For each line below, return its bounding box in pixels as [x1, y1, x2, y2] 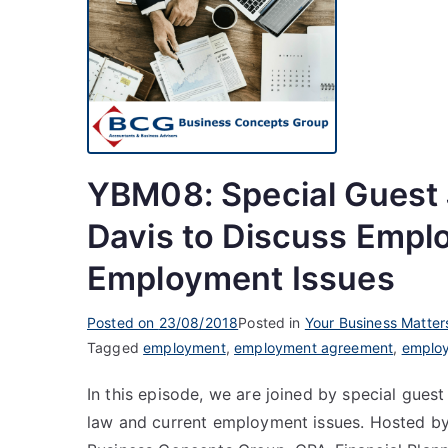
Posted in [238, 313, 305, 331]
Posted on [87, 313, 159, 331]
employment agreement [234, 338, 394, 356]
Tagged [87, 338, 144, 356]
